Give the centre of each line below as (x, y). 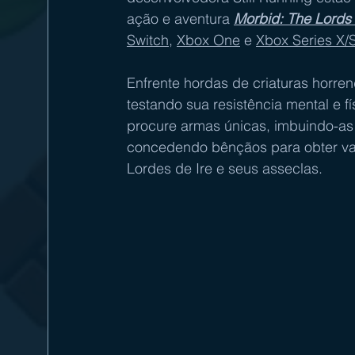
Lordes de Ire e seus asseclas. (225, 169)
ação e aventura (180, 19)
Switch (148, 40)
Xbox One (208, 40)
